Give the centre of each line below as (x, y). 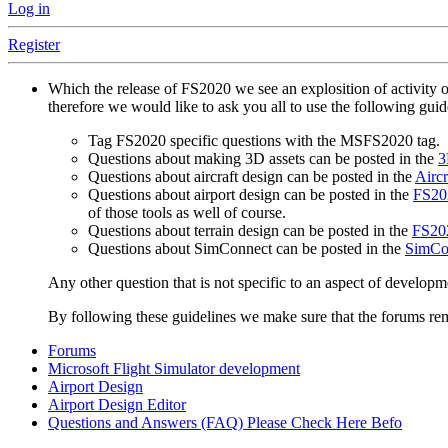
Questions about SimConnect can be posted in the (246, 249)
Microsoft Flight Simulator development (174, 369)
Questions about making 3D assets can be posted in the (263, 159)
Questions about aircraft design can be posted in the (251, 177)
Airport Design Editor (117, 405)
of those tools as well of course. (187, 213)
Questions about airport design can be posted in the (250, 195)
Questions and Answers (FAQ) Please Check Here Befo (225, 423)
